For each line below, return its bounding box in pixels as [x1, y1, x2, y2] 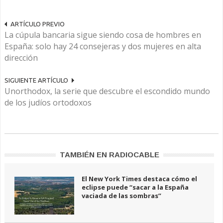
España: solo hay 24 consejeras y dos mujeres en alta [4, 41, 201, 52]
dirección [4, 52, 38, 63]
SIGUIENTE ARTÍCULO [4, 77, 68, 84]
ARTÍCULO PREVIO [10, 20, 65, 27]
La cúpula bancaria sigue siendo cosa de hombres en [4, 29, 201, 40]
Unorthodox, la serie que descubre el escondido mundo [4, 86, 210, 97]
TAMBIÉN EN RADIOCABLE [59, 150, 159, 159]
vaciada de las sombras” [82, 191, 161, 200]
